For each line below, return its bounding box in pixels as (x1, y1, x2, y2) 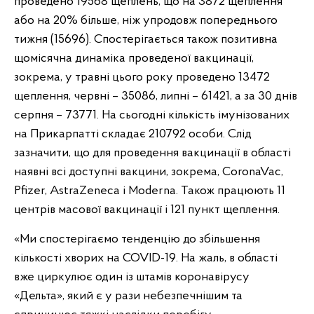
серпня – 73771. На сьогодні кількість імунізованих (14, 109, 289, 122)
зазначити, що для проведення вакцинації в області (14, 146, 291, 160)
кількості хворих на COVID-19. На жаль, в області (14, 252, 278, 265)
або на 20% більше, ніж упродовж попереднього (14, 14, 278, 27)
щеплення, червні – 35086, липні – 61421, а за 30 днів (14, 90, 297, 103)
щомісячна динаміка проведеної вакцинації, (14, 52, 254, 65)
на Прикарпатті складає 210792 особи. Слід (14, 128, 252, 141)
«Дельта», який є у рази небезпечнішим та (14, 289, 243, 303)
